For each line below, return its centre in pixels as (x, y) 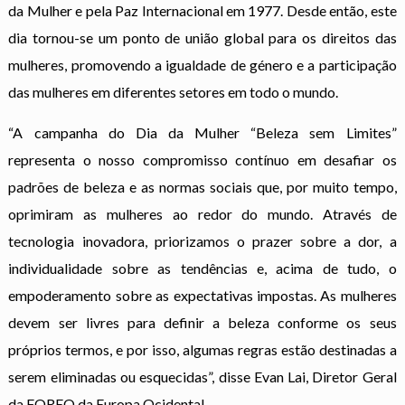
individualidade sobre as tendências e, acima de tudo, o (202, 268)
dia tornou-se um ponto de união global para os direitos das (202, 38)
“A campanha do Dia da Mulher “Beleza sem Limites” (202, 132)
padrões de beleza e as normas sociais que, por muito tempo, (202, 187)
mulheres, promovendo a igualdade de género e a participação (202, 65)
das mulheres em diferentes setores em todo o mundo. (174, 92)
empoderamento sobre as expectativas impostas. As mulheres (202, 295)
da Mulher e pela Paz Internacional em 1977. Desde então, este (202, 10)
